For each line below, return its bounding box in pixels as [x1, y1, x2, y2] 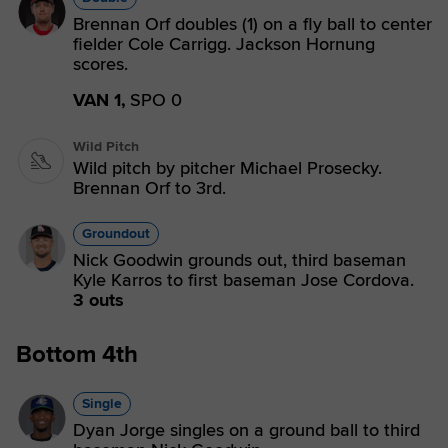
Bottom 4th [16, 340, 138, 369]
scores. [73, 53, 128, 75]
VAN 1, [73, 89, 126, 111]
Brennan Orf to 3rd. [73, 177, 226, 199]
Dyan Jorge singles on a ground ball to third [73, 419, 420, 441]
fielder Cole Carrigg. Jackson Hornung [73, 33, 375, 55]
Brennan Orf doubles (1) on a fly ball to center [73, 13, 432, 35]
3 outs [73, 289, 124, 311]
